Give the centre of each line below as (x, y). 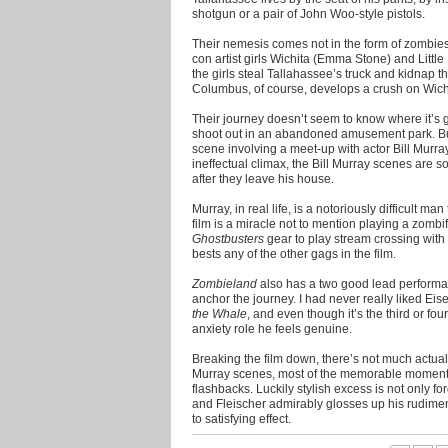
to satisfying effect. (241, 418)
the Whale (219, 313)
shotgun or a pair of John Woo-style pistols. (308, 13)
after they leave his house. (263, 178)
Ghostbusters (229, 238)
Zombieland (226, 283)
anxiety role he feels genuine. (272, 328)
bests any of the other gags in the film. (294, 253)
